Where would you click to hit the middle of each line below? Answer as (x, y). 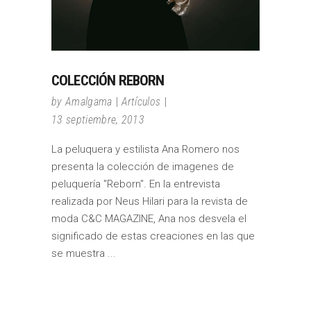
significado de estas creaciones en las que (153, 236)
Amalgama (89, 102)
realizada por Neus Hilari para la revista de (150, 202)
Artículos (141, 102)
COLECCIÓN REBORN (108, 81)
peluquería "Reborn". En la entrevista (136, 184)
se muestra (79, 254)
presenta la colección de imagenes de (143, 167)
